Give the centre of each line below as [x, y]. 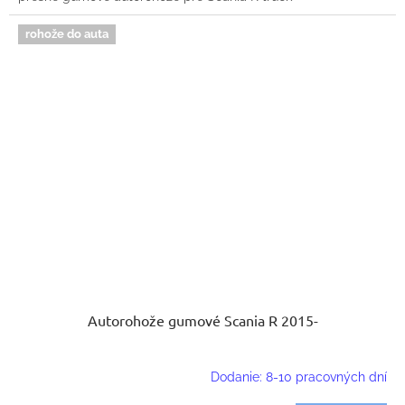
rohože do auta [67, 33]
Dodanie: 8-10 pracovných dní [299, 377]
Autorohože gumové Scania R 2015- [202, 320]
